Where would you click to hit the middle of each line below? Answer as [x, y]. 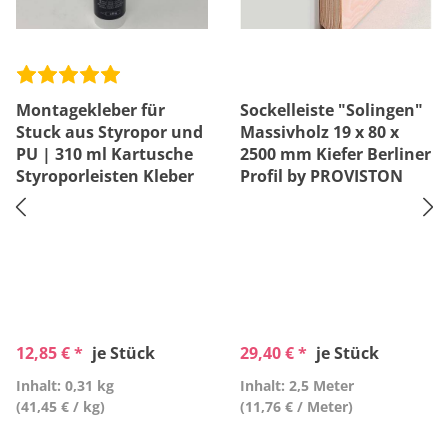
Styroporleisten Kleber [105, 176]
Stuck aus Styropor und [109, 132]
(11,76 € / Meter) [296, 406]
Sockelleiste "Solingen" [331, 110]
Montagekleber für [90, 110]
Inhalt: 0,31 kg [65, 385]
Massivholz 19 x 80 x [319, 132]
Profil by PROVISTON [321, 176]
